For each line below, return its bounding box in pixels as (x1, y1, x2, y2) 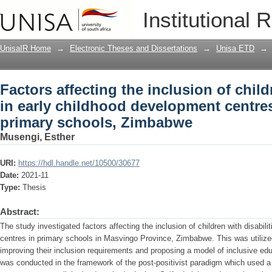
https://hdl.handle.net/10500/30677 (18, 158, 140, 168)
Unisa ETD (216, 44, 254, 53)
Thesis (22, 183, 46, 192)
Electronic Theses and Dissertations (70, 44, 197, 53)
